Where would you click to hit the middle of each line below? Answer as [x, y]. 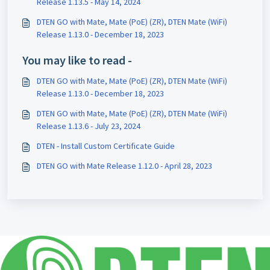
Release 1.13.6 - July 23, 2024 [89, 126]
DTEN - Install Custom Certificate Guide [106, 146]
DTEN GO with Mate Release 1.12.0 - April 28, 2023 [134, 165]
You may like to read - [77, 60]
